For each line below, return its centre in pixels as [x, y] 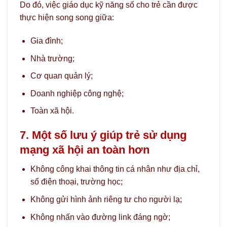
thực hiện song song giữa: [67, 18]
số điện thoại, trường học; [76, 182]
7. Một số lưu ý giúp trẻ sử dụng [103, 135]
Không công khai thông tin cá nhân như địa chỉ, [115, 169]
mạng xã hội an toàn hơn [85, 150]
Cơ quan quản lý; [61, 76]
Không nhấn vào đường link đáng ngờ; [100, 217]
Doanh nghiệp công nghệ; [77, 93]
